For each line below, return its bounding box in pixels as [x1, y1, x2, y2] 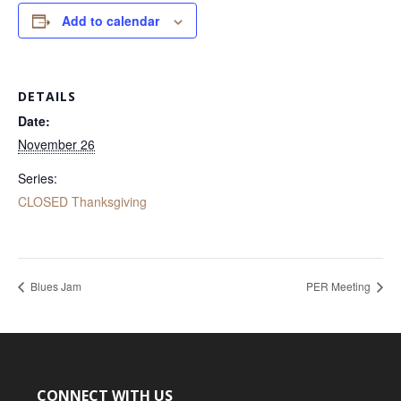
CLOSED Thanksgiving [18, 192, 147, 210]
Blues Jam [28, 277, 81, 294]
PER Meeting [306, 277, 373, 294]
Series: [18, 169, 57, 187]
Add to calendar [62, 12, 159, 30]
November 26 [18, 135, 95, 153]
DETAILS [18, 88, 76, 105]
